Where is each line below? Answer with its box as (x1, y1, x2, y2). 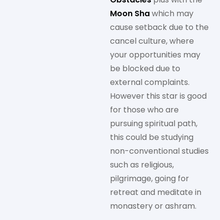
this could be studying (110, 132, 193, 143)
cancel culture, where (110, 35, 194, 47)
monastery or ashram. (110, 200, 196, 212)
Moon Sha (110, 8, 150, 20)
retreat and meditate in (110, 187, 201, 198)
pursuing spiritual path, (110, 118, 197, 130)
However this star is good (110, 90, 207, 102)
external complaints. (110, 77, 190, 88)
